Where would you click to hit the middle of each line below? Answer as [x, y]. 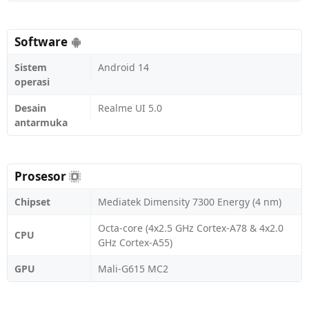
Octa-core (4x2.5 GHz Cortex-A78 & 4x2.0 [191, 228]
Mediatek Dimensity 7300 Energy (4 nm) [190, 202]
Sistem [31, 67]
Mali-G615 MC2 [133, 269]
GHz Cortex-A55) [135, 242]
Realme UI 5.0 [130, 108]
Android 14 [123, 67]
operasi [32, 82]
